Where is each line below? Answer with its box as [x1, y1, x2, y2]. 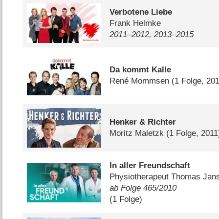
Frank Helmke [109, 18, 161, 28]
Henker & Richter [109, 117, 176, 127]
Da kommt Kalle [109, 65, 172, 75]
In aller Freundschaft [109, 161, 191, 171]
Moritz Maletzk [109, 129, 164, 138]
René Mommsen [109, 76, 170, 86]
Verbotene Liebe [109, 7, 173, 17]
